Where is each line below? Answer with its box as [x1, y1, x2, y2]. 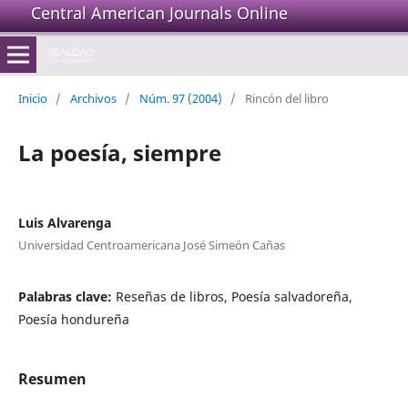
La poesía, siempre [17, 137, 221, 168]
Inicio [17, 89, 47, 107]
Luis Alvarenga [17, 213, 111, 231]
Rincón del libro [244, 89, 329, 107]
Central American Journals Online [31, 2, 288, 24]
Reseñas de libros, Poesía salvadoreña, [115, 287, 352, 305]
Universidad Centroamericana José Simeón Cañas [17, 236, 285, 253]
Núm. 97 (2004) [138, 89, 222, 107]
